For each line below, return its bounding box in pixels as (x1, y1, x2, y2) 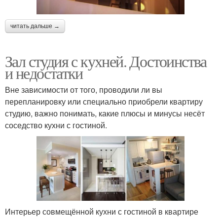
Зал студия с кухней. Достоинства (5, 50, 207, 72)
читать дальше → (10, 23, 60, 30)
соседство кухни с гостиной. (5, 119, 107, 131)
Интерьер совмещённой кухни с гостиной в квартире (5, 205, 198, 217)
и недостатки (5, 62, 83, 84)
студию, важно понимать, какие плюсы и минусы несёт (5, 108, 205, 119)
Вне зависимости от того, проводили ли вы (5, 84, 162, 96)
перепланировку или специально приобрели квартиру (5, 96, 203, 108)
